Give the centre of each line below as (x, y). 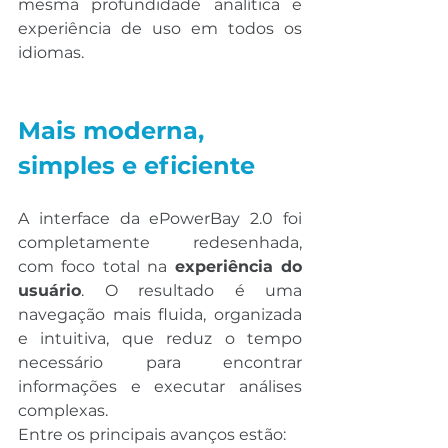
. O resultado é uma (191, 291)
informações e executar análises (160, 387)
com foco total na (96, 267)
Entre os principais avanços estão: (152, 435)
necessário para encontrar (160, 363)
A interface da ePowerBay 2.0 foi (160, 219)
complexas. (63, 411)
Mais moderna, (114, 131)
